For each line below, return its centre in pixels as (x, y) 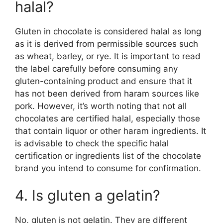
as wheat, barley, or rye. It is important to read (108, 56)
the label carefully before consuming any (96, 68)
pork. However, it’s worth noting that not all (101, 106)
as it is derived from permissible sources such (107, 44)
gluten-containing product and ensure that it (104, 81)
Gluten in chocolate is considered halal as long (108, 31)
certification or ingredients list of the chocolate (108, 156)
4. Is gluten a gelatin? (88, 195)
